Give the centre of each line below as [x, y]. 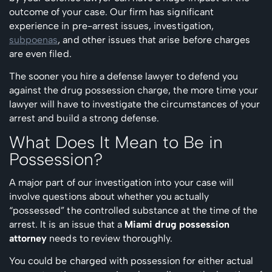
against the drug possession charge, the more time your [134, 90]
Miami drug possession [177, 224]
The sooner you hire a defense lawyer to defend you [124, 76]
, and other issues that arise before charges [154, 39]
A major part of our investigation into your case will [122, 182]
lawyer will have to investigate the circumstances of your [135, 104]
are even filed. [40, 53]
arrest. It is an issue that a [67, 224]
